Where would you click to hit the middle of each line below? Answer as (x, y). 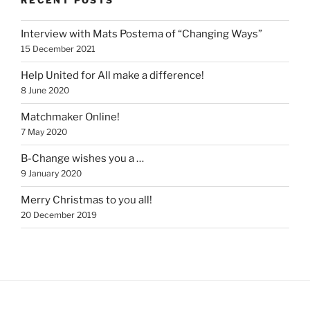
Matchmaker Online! (70, 117)
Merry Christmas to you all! (86, 200)
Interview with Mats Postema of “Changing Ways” (142, 34)
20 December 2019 (59, 215)
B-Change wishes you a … (82, 159)
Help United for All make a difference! (112, 76)
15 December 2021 (58, 49)
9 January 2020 (51, 174)
